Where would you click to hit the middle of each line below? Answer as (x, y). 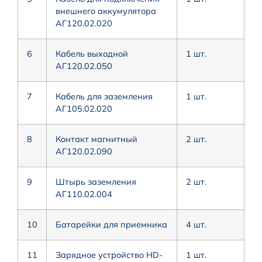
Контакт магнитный (96, 139)
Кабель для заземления (104, 96)
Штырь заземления (96, 182)
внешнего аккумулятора (106, 11)
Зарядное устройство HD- (109, 255)
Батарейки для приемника (111, 224)
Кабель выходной (92, 54)
